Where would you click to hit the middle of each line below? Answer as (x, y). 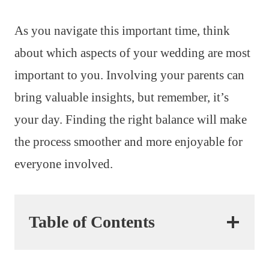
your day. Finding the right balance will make (131, 119)
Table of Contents (92, 222)
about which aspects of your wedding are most (132, 53)
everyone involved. (64, 164)
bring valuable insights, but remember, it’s (122, 97)
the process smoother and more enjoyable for (128, 141)
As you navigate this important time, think (122, 30)
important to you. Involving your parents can (129, 75)
